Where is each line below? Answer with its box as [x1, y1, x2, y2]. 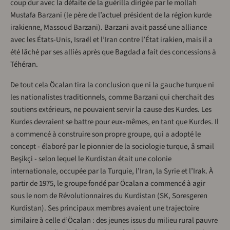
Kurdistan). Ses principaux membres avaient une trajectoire [10, 203, 199, 214]
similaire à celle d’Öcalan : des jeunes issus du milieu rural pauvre [10, 215, 218, 226]
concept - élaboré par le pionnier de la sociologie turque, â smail [10, 141, 214, 152]
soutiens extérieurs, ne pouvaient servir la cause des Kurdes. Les [10, 104, 212, 116]
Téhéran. [10, 59, 38, 70]
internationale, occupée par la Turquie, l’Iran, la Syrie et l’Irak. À [10, 166, 213, 177]
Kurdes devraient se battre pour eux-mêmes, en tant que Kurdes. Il [10, 117, 219, 128]
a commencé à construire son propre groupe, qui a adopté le [10, 129, 201, 140]
